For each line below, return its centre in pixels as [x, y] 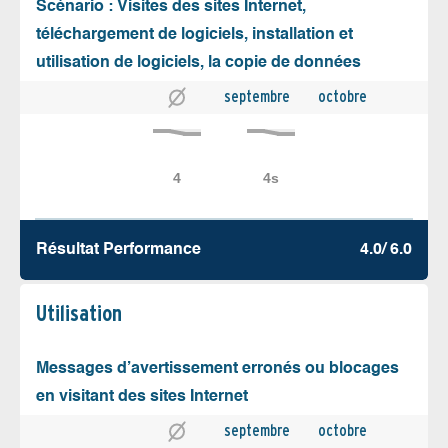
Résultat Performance [118, 249]
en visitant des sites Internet [142, 396]
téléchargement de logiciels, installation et [194, 34]
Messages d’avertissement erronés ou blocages [217, 368]
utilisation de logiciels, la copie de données [198, 62]
